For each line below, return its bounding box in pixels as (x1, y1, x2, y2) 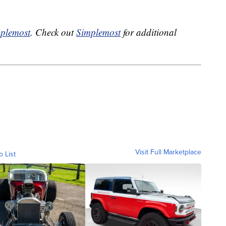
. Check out (30, 26, 76, 39)
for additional (121, 26, 177, 39)
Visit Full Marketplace (135, 146, 201, 157)
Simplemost (76, 26, 121, 39)
